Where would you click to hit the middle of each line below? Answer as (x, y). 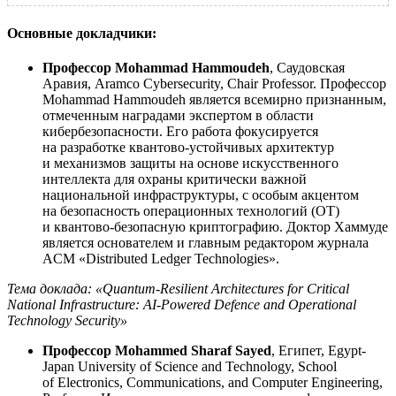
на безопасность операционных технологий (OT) (191, 211)
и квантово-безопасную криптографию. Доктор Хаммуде (215, 227)
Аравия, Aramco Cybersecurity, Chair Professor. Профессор (214, 84)
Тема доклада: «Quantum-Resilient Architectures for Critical (178, 289)
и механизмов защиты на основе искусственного (190, 163)
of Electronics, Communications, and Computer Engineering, (213, 382)
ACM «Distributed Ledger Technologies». (161, 259)
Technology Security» (67, 320)
